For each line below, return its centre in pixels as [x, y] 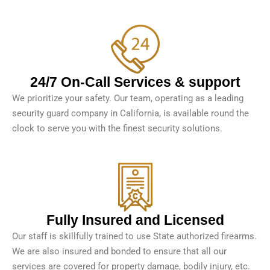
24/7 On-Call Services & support [135, 82]
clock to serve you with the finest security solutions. [117, 129]
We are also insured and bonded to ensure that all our [119, 252]
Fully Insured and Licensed [135, 220]
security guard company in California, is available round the [130, 114]
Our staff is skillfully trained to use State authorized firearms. [134, 237]
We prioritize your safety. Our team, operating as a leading [128, 99]
